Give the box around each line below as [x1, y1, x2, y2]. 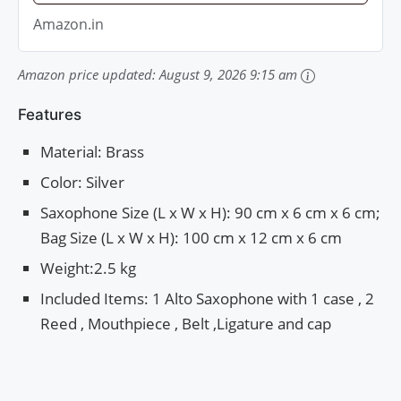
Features [18, 105, 81, 124]
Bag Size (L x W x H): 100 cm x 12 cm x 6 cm [40, 226, 342, 248]
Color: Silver [40, 171, 124, 192]
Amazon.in [33, 13, 104, 34]
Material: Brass [40, 141, 144, 162]
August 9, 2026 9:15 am [159, 64, 297, 83]
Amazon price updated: [18, 64, 159, 83]
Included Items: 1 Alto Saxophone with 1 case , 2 [40, 287, 374, 309]
